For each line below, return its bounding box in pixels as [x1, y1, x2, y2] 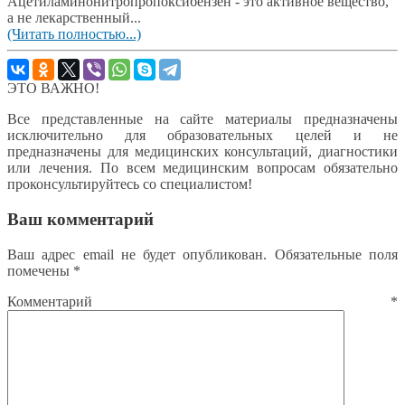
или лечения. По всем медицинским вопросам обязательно [7, 160, 398, 176]
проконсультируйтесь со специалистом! [7, 176, 252, 193]
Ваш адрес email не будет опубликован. [7, 246, 268, 262]
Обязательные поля [274, 246, 399, 262]
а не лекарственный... [7, 10, 141, 26]
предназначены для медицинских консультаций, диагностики [7, 144, 398, 160]
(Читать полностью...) [7, 26, 141, 42]
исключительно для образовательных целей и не [7, 127, 398, 144]
